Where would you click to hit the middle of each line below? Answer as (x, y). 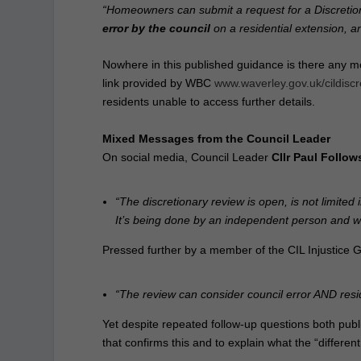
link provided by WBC (159, 83)
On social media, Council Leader (187, 157)
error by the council (157, 28)
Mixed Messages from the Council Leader (217, 138)
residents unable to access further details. (209, 102)
